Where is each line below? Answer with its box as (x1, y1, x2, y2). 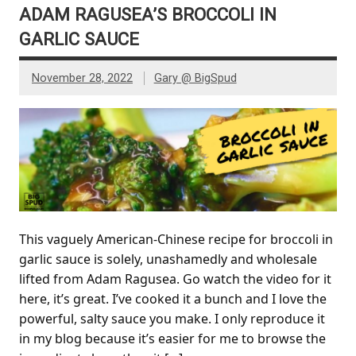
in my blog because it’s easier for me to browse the (19, 329, 326, 347)
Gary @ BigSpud (153, 71, 237, 85)
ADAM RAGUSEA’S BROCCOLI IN (19, 3, 277, 25)
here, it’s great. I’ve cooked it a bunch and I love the (19, 289, 327, 308)
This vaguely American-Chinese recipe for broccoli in (19, 230, 333, 248)
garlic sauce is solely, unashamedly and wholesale (19, 250, 317, 268)
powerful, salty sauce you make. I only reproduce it (19, 309, 325, 327)
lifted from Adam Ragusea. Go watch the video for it (19, 269, 331, 288)
